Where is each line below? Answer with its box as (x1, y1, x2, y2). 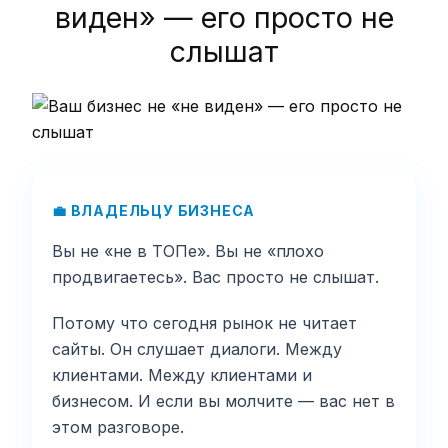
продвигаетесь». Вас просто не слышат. (52, 266, 379, 287)
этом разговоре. (52, 416, 184, 437)
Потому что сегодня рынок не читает (52, 312, 357, 333)
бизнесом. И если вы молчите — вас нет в (52, 390, 395, 411)
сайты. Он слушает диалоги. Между (52, 338, 342, 359)
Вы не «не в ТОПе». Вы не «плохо (52, 240, 324, 261)
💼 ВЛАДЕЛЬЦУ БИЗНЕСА (52, 201, 256, 219)
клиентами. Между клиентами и (52, 364, 312, 385)
